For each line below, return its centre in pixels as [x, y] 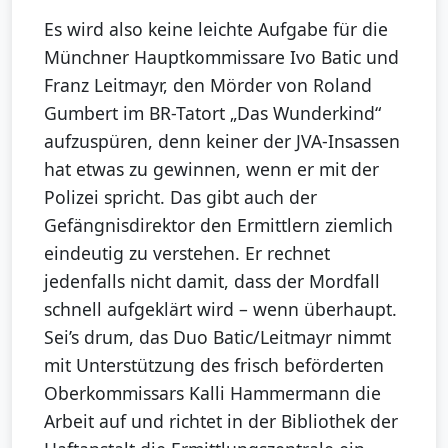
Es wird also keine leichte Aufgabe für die [216, 29]
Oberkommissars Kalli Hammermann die [212, 393]
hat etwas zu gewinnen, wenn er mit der [211, 169]
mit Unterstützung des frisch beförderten [214, 365]
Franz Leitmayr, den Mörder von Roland [208, 85]
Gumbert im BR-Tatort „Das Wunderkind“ [212, 113]
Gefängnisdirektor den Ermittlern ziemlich [218, 225]
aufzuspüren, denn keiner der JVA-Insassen [222, 141]
